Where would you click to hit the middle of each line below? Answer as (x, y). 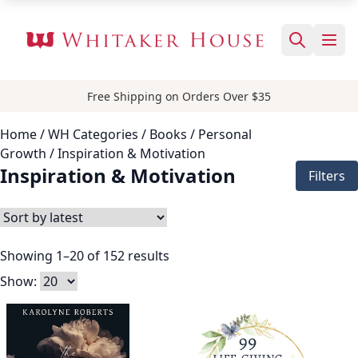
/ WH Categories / (93, 134)
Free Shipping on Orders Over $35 (179, 96)
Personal (225, 134)
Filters (327, 176)
